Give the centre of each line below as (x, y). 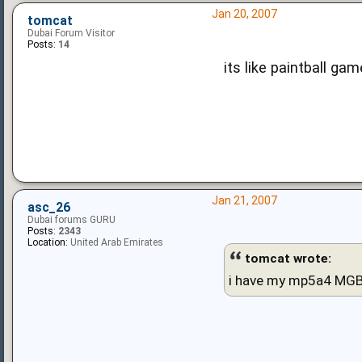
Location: (48, 242)
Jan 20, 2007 (244, 13)
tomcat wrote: (288, 258)
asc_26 (49, 207)
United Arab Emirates (116, 242)
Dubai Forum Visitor (71, 33)
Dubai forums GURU (72, 219)
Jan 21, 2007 (244, 200)
